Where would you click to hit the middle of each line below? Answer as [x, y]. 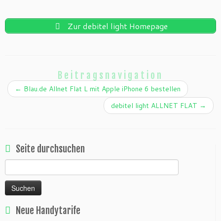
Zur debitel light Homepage [116, 26]
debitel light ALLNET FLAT [155, 106]
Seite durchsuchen [50, 149]
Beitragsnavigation [110, 76]
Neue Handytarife [48, 211]
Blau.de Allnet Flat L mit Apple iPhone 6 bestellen [101, 89]
